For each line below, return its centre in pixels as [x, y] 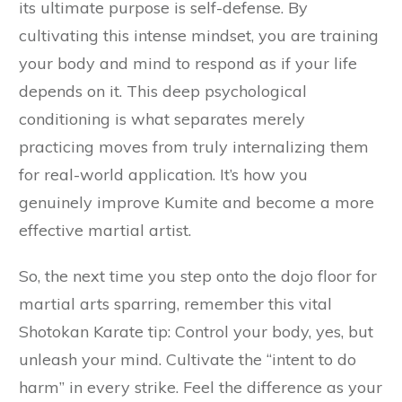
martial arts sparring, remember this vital [175, 304]
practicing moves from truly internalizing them [194, 147]
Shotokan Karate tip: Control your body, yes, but [196, 332]
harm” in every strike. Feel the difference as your [201, 388]
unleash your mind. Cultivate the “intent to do [188, 360]
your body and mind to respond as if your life [188, 64]
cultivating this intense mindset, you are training [199, 36]
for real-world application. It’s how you [163, 175]
